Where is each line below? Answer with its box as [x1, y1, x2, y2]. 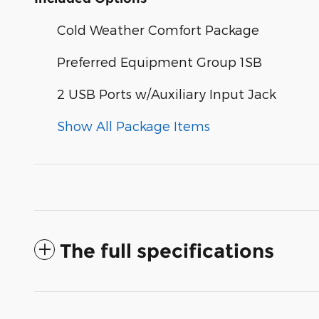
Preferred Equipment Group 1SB [57, 53, 262, 69]
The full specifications [60, 239, 274, 263]
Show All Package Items [57, 117, 210, 133]
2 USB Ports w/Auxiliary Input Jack [57, 85, 276, 101]
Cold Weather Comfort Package [57, 21, 259, 37]
